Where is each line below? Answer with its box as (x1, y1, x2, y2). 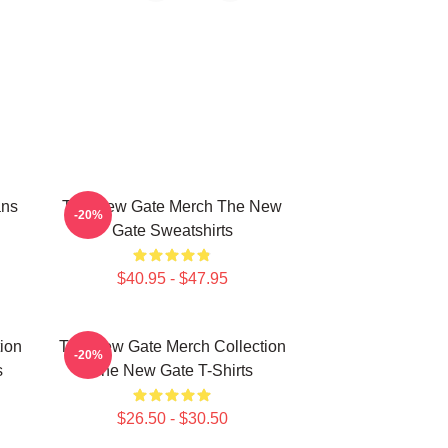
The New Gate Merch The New (62, 198, 282, 215)
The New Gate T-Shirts (91, 362, 253, 379)
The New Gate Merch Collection (58, 338, 286, 355)
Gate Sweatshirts (111, 222, 233, 239)
